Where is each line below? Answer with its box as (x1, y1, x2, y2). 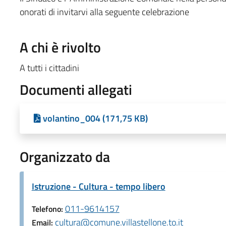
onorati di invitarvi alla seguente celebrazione (19, 5, 189, 19)
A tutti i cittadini (19, 61, 79, 75)
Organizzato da (19, 145, 110, 167)
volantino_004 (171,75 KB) (42, 111, 148, 125)
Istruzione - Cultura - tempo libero (31, 179, 165, 193)
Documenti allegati (19, 78, 132, 100)
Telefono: (31, 202, 65, 215)
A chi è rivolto (19, 36, 101, 58)
